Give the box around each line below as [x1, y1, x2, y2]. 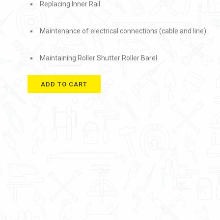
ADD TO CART [41, 81, 87, 88]
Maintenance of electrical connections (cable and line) [40, 27, 206, 35]
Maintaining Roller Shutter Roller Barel [40, 54, 157, 62]
